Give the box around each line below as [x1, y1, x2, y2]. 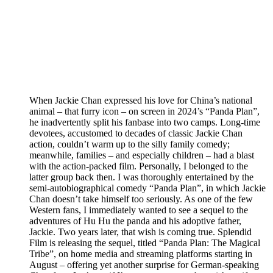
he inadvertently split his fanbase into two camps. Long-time [29, 117, 260, 128]
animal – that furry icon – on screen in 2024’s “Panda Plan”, [29, 106, 260, 117]
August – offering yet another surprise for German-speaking [29, 260, 259, 271]
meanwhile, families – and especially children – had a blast [29, 150, 254, 161]
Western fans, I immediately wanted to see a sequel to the [29, 205, 248, 216]
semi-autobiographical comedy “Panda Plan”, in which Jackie [29, 183, 266, 194]
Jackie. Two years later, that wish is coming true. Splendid [29, 227, 252, 238]
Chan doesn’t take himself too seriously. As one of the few [29, 194, 253, 205]
